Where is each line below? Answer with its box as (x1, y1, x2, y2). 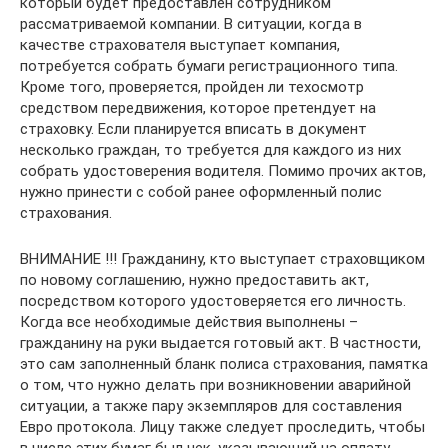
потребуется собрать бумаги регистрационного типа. (20, 57, 398, 75)
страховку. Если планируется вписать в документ (20, 120, 367, 138)
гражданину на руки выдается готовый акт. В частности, (20, 334, 421, 352)
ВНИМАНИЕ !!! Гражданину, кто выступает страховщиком (20, 250, 425, 268)
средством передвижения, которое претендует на (20, 99, 376, 117)
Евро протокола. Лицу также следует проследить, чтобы (20, 418, 425, 436)
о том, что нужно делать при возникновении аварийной (20, 376, 411, 394)
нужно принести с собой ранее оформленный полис (20, 183, 382, 201)
